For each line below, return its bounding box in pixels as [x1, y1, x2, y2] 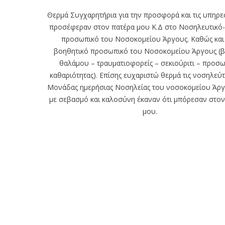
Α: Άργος [45, 205, 76, 215]
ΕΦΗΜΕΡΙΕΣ [111, 172, 181, 189]
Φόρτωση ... [93, 203, 133, 213]
